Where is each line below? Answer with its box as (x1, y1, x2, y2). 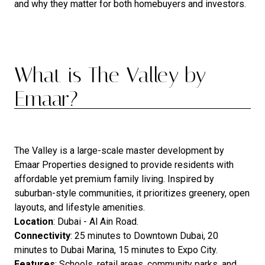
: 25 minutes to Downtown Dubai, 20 (70, 230, 218, 241)
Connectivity (14, 230, 70, 241)
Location (14, 215, 53, 227)
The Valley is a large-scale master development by (14, 144, 224, 156)
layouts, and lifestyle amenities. (14, 201, 145, 213)
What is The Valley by (14, 62, 206, 88)
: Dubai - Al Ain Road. (53, 215, 138, 227)
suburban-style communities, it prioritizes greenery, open (14, 187, 250, 199)
